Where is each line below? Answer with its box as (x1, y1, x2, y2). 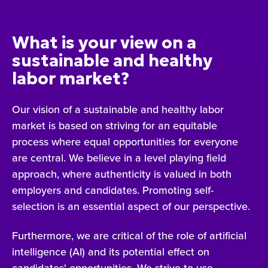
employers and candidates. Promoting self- (12, 182, 214, 197)
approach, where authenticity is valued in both (12, 166, 232, 181)
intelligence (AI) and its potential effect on (12, 244, 209, 260)
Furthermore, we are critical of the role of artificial (12, 228, 246, 243)
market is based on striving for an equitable (12, 117, 217, 133)
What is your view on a (12, 32, 196, 53)
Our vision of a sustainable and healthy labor (12, 101, 224, 117)
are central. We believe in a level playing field (12, 150, 226, 165)
